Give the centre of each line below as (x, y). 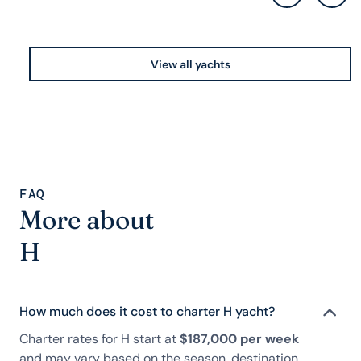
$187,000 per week (239, 339)
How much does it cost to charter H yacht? (147, 311)
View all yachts (190, 64)
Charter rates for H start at (100, 339)
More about (87, 220)
